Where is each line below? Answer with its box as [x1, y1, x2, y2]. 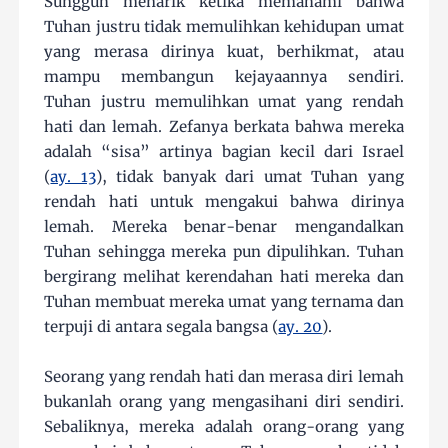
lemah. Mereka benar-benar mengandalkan [44, 216, 404, 236]
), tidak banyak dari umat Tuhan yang [95, 166, 404, 186]
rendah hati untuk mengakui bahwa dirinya [44, 191, 404, 211]
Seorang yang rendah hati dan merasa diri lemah [44, 366, 404, 386]
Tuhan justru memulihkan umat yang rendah [44, 91, 404, 111]
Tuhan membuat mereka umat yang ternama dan [44, 291, 404, 311]
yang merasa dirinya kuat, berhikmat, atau [44, 41, 404, 61]
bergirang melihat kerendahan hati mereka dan [44, 266, 404, 286]
